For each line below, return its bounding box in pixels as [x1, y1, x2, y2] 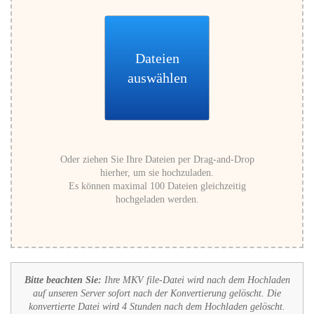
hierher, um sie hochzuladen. [100, 168, 214, 178]
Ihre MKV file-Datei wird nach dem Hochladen [101, 275, 290, 285]
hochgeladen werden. [115, 194, 199, 205]
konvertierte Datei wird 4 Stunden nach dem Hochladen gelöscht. [29, 301, 285, 312]
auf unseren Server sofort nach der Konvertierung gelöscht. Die [33, 288, 281, 299]
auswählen [127, 70, 187, 86]
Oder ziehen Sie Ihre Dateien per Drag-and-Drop [60, 154, 254, 165]
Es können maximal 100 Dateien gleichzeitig [68, 181, 246, 191]
